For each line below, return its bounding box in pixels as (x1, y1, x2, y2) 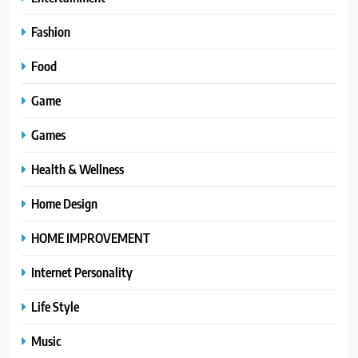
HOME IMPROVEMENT (31, 229, 150, 247)
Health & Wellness (31, 161, 124, 178)
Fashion (31, 23, 70, 41)
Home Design (31, 195, 97, 213)
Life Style (31, 298, 79, 316)
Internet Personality (31, 264, 133, 281)
